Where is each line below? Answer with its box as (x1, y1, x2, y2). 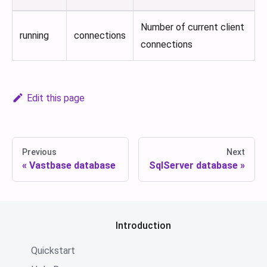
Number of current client (141, 21, 244, 33)
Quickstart (31, 245, 75, 257)
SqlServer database (149, 160, 238, 172)
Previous (22, 147, 57, 157)
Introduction (115, 220, 171, 232)
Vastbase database (29, 160, 116, 172)
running (20, 30, 49, 42)
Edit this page (26, 92, 85, 104)
